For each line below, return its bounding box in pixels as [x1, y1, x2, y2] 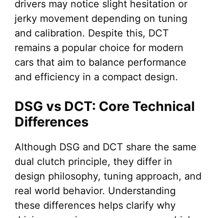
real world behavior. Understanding [15, 185, 176, 197]
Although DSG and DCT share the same [15, 141, 197, 153]
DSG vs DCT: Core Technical [15, 98, 195, 115]
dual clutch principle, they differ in [15, 156, 172, 168]
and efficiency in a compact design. [15, 71, 178, 83]
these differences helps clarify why [15, 200, 176, 212]
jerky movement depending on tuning [15, 13, 187, 25]
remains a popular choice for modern [15, 42, 183, 54]
